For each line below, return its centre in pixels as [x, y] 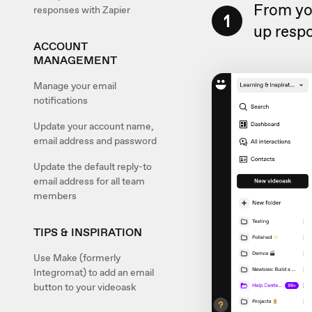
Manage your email [75, 86]
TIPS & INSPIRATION [88, 232]
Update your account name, [94, 126]
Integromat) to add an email [94, 272]
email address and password [95, 141]
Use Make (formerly [77, 258]
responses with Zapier [82, 10]
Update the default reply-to [93, 166]
